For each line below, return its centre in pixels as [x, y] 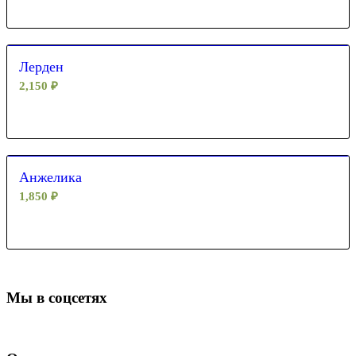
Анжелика [50, 177]
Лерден [41, 66]
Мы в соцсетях [57, 297]
